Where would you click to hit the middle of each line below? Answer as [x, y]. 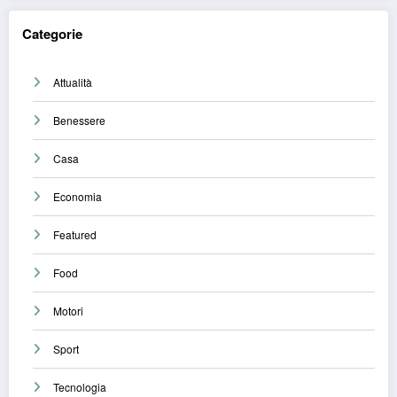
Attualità [73, 82]
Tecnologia [80, 386]
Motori [68, 310]
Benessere [79, 120]
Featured [75, 234]
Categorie [52, 34]
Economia [78, 196]
